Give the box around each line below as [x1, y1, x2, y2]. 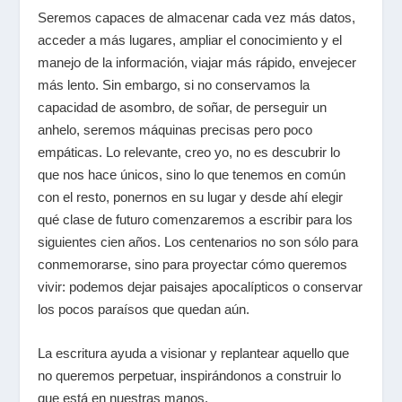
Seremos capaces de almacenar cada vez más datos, [38, 10, 356, 25]
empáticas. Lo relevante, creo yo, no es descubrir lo [38, 144, 341, 160]
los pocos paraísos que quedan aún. [38, 301, 250, 317]
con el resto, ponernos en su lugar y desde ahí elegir [38, 189, 344, 205]
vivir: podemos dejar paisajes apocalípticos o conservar [38, 279, 363, 294]
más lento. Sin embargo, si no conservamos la [38, 77, 310, 92]
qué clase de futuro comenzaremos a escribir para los [38, 212, 354, 227]
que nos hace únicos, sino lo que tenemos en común [38, 167, 346, 182]
